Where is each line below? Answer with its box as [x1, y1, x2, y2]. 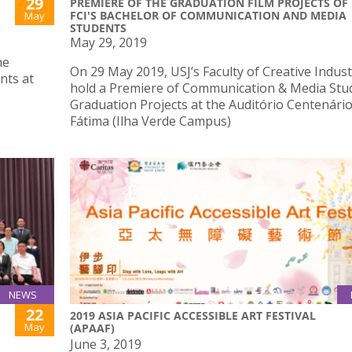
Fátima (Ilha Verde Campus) [70, 112, 231, 130]
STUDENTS [70, 20, 126, 36]
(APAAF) [70, 320, 115, 335]
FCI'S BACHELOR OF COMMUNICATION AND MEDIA [70, 8, 346, 24]
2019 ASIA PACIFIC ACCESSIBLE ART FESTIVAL [70, 307, 316, 323]
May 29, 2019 [70, 34, 147, 52]
